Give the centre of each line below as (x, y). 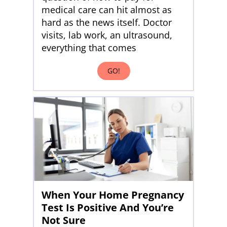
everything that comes (89, 48)
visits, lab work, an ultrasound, (107, 35)
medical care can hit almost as (107, 10)
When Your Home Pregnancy (113, 195)
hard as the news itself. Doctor (107, 23)
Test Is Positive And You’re (108, 208)
